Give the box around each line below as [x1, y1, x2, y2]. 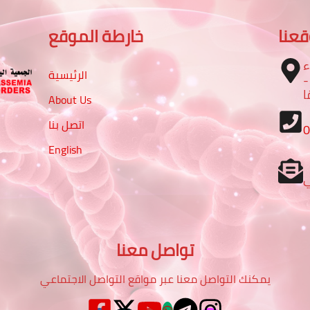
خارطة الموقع [48, 20, 143, 52]
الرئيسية [48, 64, 87, 86]
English [48, 139, 82, 161]
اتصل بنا [48, 114, 84, 136]
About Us [48, 89, 91, 111]
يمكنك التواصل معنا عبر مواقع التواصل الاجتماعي [39, 268, 271, 289]
